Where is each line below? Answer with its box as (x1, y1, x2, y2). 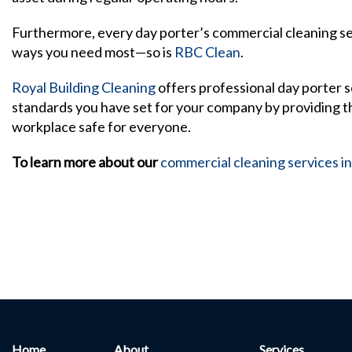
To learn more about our (12, 153, 160, 170)
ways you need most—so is (12, 43, 174, 60)
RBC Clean (174, 43, 240, 60)
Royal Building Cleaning (12, 79, 156, 96)
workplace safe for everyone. (12, 118, 191, 135)
